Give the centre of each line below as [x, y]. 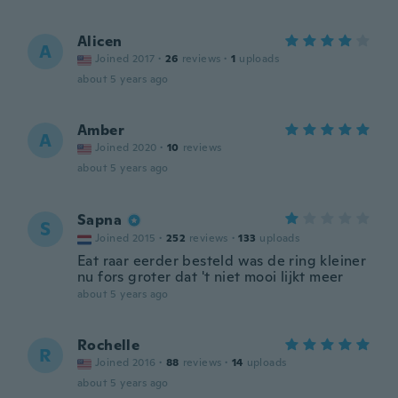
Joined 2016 [126, 362]
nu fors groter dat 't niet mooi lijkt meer [211, 277]
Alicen [100, 41]
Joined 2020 [126, 147]
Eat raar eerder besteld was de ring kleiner [222, 261]
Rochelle [109, 345]
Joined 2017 [125, 59]
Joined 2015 [126, 238]
